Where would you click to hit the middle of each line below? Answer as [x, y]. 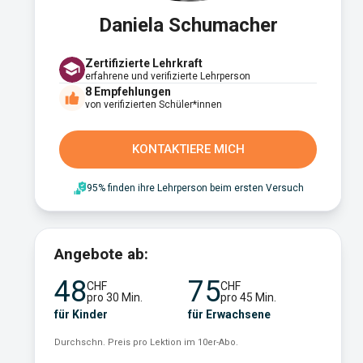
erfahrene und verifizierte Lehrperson [168, 76]
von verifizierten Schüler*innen [154, 104]
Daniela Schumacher [188, 25]
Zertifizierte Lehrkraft [144, 63]
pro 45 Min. [248, 297]
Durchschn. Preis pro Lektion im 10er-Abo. [146, 342]
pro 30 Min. [115, 297]
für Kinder [81, 314]
